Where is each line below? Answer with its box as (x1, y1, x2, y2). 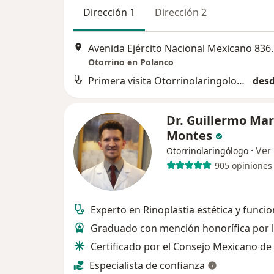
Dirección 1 (83, 5, 135, 19)
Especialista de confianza (89, 259, 205, 273)
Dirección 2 (155, 5, 207, 19)
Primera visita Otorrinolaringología (237, 74, 245, 88)
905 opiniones (214, 159, 272, 171)
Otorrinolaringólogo (166, 145, 248, 157)
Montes (166, 127, 215, 144)
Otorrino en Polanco (88, 56, 174, 68)
